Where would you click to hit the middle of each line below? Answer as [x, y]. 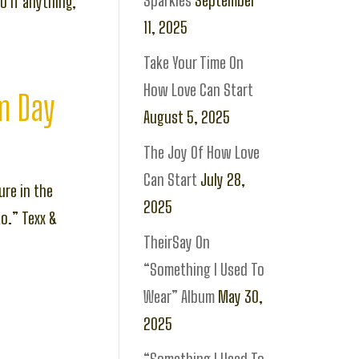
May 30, [241, 296]
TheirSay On [177, 242]
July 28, [223, 179]
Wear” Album [179, 296]
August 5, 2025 [187, 117]
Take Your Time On [194, 63]
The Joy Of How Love [202, 152]
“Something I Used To [204, 269]
